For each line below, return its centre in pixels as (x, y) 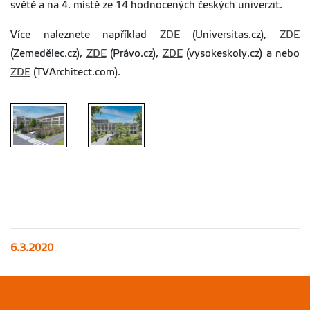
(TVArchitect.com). (75, 72)
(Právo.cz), (134, 54)
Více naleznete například (85, 35)
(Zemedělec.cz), (48, 54)
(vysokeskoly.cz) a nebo (241, 54)
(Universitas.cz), (230, 35)
